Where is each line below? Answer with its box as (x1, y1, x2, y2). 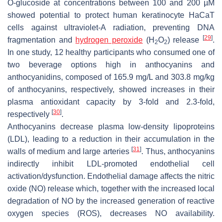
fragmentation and (7, 35, 76, 44)
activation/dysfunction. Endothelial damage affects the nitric (7, 171, 215, 180)
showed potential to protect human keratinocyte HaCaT (7, 10, 215, 19)
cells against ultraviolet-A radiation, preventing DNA (7, 23, 215, 32)
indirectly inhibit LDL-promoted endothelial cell (7, 159, 215, 168)
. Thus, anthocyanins (141, 147, 215, 156)
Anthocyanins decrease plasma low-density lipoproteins (7, 122, 215, 131)
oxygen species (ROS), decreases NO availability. (7, 209, 215, 218)
